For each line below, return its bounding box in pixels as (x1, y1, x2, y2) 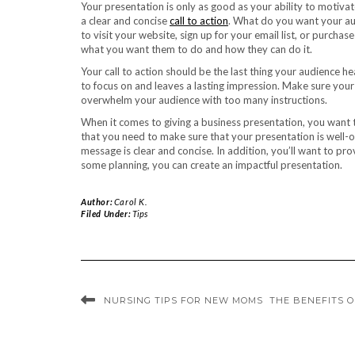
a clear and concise (81, 13, 170, 27)
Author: (81, 196, 114, 207)
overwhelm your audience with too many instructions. (81, 93, 327, 106)
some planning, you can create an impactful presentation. (81, 158, 342, 171)
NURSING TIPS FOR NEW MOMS (104, 294, 263, 306)
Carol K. (113, 196, 147, 207)
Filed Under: (81, 208, 132, 219)
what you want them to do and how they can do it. (81, 42, 312, 55)
